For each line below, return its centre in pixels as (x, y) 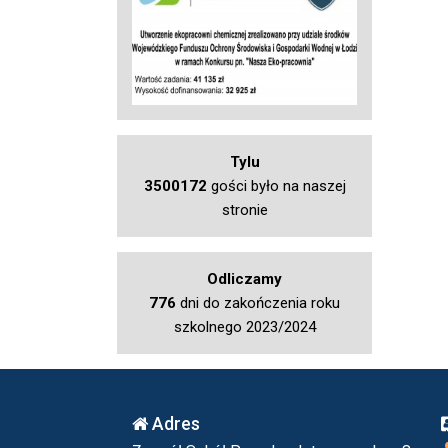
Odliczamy (244, 279)
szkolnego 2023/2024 (244, 327)
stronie (244, 210)
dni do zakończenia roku (258, 303)
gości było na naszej (276, 186)
